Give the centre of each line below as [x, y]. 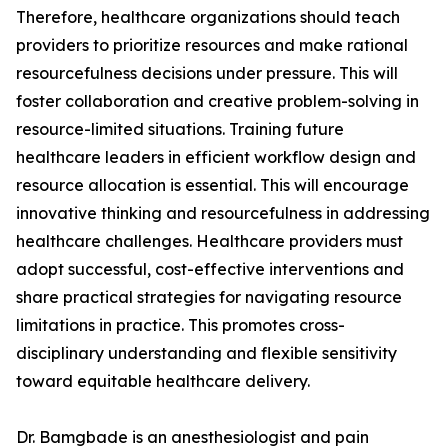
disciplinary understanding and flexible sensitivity [206, 353]
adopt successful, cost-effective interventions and [210, 269]
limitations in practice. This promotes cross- [180, 325]
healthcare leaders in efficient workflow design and [216, 157]
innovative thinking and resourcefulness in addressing [223, 213]
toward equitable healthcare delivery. [163, 381]
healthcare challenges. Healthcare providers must [209, 241]
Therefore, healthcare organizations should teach [208, 17]
